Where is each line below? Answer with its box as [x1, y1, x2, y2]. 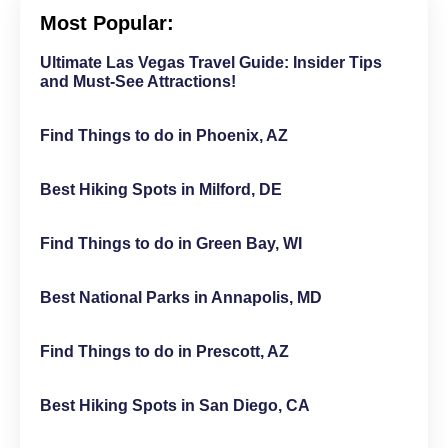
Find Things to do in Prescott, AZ [40, 342, 289, 360]
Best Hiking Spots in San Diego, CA [40, 396, 310, 414]
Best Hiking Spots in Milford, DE [40, 180, 282, 198]
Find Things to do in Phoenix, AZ [40, 126, 288, 144]
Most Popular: [40, 11, 174, 34]
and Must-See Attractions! [40, 72, 236, 90]
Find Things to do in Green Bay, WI [40, 234, 302, 252]
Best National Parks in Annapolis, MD [40, 288, 322, 306]
